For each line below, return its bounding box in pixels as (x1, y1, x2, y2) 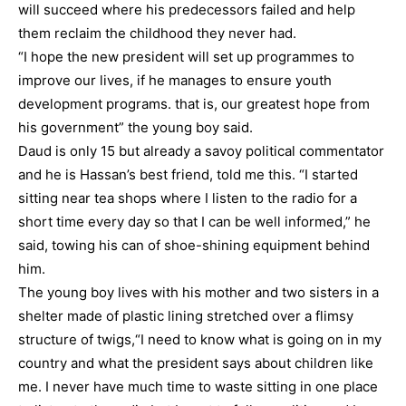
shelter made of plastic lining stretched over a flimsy (18, 307, 353, 324)
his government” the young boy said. (18, 119, 253, 136)
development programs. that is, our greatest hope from (18, 95, 370, 112)
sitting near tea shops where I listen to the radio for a (18, 189, 357, 207)
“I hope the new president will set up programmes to (18, 48, 354, 65)
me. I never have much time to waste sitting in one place (18, 378, 378, 395)
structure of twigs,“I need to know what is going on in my (18, 331, 382, 348)
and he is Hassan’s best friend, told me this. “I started (18, 166, 358, 183)
